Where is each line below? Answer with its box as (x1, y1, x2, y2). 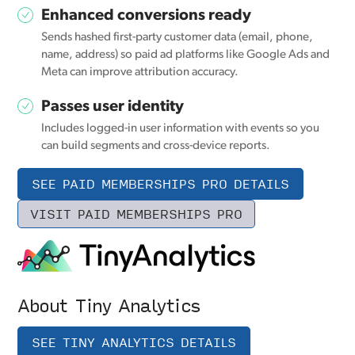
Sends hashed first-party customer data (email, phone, (41, 32, 314, 44)
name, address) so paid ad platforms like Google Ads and (41, 49, 330, 62)
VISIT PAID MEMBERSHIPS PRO (30, 204, 243, 224)
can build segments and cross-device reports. (41, 140, 271, 153)
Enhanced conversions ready (41, 8, 252, 25)
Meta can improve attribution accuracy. (41, 67, 239, 79)
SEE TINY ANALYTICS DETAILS (32, 332, 237, 353)
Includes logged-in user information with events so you (41, 123, 320, 136)
